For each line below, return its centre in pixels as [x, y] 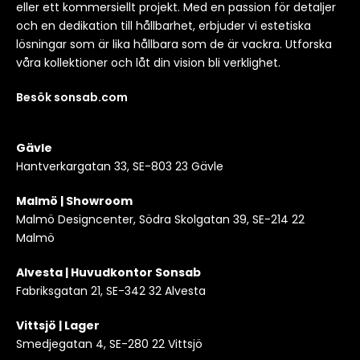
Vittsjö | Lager [58, 325]
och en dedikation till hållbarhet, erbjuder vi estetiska [164, 25]
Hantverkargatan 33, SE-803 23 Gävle [120, 166]
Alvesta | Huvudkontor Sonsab [108, 272]
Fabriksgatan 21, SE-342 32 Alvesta [111, 290]
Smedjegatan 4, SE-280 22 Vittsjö [109, 344]
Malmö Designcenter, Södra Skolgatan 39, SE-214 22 [160, 219]
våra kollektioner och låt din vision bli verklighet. [148, 62]
